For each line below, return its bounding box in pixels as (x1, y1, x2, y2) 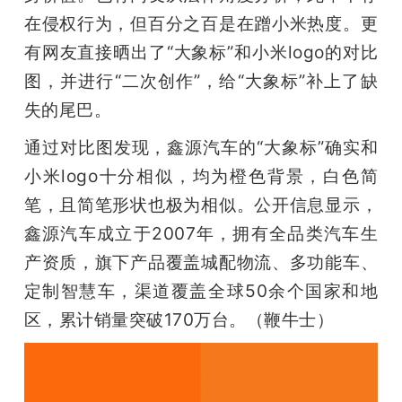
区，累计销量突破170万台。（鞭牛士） (23, 309, 335, 331)
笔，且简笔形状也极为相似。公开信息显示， (23, 194, 379, 216)
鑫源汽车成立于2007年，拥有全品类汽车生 (23, 223, 379, 245)
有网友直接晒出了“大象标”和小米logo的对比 (23, 41, 379, 64)
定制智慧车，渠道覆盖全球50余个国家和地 (23, 280, 379, 302)
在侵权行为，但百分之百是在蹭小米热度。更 (23, 13, 379, 35)
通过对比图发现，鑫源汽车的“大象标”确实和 (23, 136, 379, 159)
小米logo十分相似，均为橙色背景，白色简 (23, 165, 379, 188)
